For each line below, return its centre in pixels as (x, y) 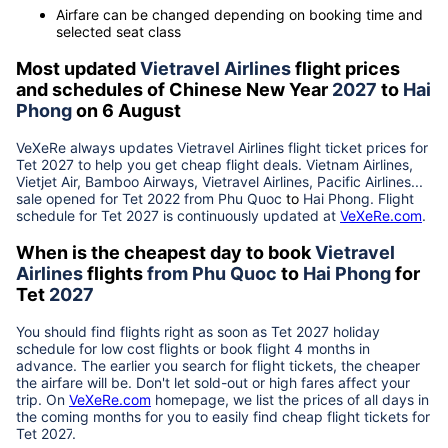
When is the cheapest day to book (165, 253)
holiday (354, 332)
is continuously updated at (249, 216)
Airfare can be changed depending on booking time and (239, 15)
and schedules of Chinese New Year (174, 90)
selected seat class (118, 32)
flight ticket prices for (356, 148)
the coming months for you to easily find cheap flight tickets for (223, 417)
